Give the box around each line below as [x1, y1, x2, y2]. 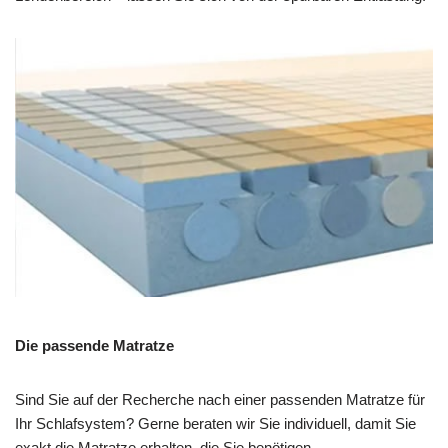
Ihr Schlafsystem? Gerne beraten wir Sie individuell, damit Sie [15, 415, 416, 433]
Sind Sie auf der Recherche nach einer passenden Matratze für [15, 391, 425, 409]
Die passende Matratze [15, 337, 174, 355]
